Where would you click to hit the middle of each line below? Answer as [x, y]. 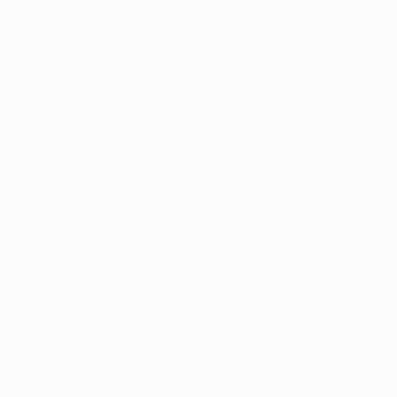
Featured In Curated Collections [211, 381]
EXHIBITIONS [313, 234]
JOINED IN [144, 202]
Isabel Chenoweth [200, 177]
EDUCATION [215, 234]
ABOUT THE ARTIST [169, 153]
